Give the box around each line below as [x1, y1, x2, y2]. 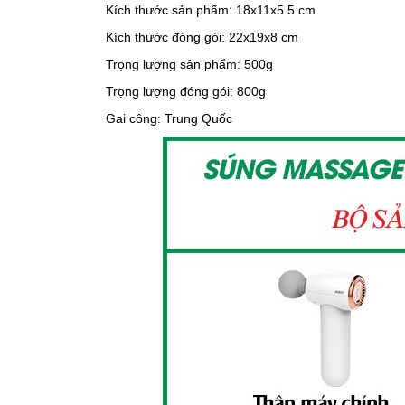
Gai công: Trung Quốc [106, 111, 232, 126]
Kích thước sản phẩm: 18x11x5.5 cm [106, 3, 316, 17]
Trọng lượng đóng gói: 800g [106, 84, 266, 99]
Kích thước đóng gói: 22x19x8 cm [106, 30, 298, 44]
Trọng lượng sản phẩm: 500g [106, 57, 273, 71]
